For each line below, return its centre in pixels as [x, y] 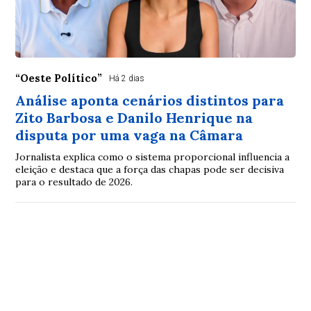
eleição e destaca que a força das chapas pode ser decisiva [150, 169]
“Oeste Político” [59, 78]
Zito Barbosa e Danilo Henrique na [134, 117]
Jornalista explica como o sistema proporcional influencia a [153, 157]
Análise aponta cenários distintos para [150, 100]
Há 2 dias [127, 78]
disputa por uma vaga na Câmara [129, 135]
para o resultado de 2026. [74, 182]
